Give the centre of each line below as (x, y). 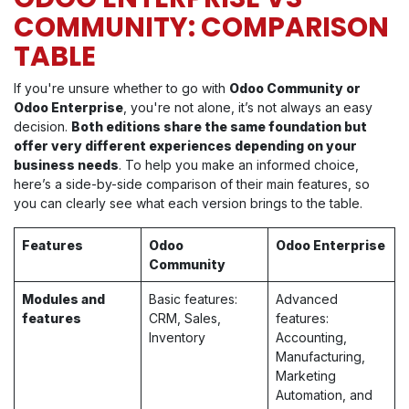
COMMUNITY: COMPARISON (201, 27)
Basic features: (193, 299)
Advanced (307, 299)
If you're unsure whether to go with (121, 89)
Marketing (306, 376)
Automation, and (324, 395)
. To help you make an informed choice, (239, 165)
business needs (66, 165)
